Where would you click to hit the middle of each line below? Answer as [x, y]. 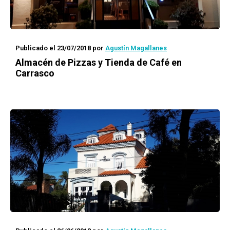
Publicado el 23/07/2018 [53, 48]
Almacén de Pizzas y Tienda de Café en [99, 62]
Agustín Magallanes [136, 48]
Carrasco [35, 73]
